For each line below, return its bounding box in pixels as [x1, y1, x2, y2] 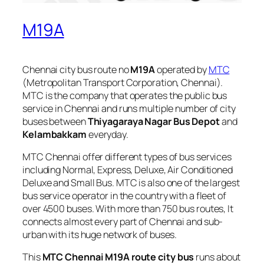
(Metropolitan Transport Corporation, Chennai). [22, 75, 223, 89]
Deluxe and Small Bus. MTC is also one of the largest [22, 176, 240, 189]
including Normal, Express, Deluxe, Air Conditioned [22, 163, 233, 176]
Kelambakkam [22, 127, 87, 141]
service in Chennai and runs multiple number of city [22, 101, 236, 115]
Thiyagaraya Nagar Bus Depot [87, 114, 220, 128]
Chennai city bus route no [22, 62, 131, 76]
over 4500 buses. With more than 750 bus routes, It [22, 202, 233, 215]
